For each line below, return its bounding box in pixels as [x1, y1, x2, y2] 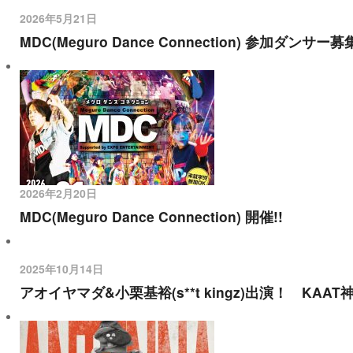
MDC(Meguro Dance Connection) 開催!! [20, 206, 283, 226]
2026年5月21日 [20, 10, 97, 26]
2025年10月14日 [20, 261, 103, 277]
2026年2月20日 [20, 185, 97, 201]
